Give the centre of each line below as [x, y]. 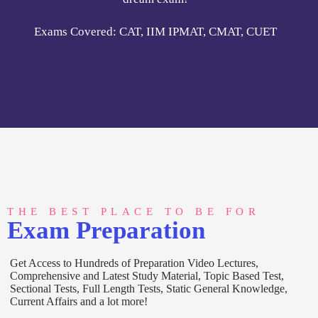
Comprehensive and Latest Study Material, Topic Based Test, [147, 239]
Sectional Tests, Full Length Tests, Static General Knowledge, [149, 252]
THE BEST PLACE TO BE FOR [133, 175]
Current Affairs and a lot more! [79, 265]
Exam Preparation [106, 194]
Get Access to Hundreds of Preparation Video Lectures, [135, 226]
